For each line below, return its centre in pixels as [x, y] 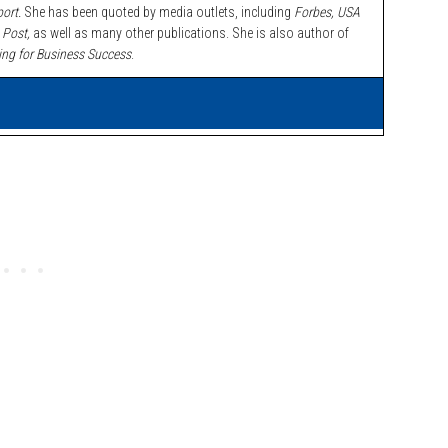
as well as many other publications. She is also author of [191, 32]
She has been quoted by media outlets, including [157, 11]
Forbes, [314, 11]
